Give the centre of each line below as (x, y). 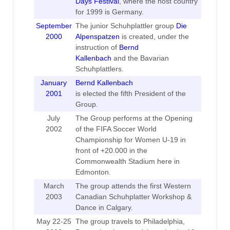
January (54, 82)
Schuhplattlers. (99, 69)
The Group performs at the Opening (134, 118)
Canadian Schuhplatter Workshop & (133, 196)
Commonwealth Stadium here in (127, 161)
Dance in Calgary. (104, 207)
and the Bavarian (140, 58)
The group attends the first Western (133, 186)
